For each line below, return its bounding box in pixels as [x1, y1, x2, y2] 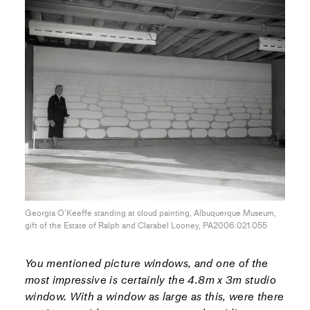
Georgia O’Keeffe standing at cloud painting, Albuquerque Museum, [24, 208, 276, 219]
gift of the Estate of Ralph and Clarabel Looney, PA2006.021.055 [24, 221, 267, 231]
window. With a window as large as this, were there [24, 290, 284, 304]
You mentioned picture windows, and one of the [24, 257, 268, 271]
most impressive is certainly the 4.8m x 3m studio [24, 273, 277, 287]
